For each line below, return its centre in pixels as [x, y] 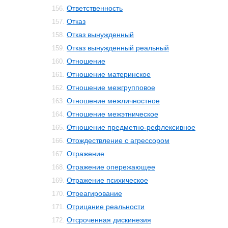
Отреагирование [94, 193]
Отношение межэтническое [112, 114]
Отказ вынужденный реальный [118, 48]
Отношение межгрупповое [111, 88]
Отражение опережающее [111, 167]
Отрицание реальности [106, 207]
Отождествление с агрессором [118, 140]
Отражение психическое [107, 180]
